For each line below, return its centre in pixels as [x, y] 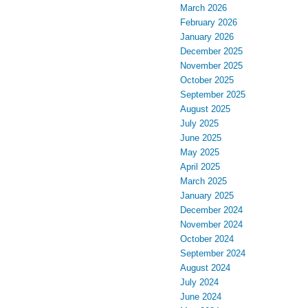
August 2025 [205, 109]
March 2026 [203, 8]
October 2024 [207, 239]
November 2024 [211, 224]
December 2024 [211, 210]
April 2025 [200, 166]
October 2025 [207, 80]
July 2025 [199, 123]
